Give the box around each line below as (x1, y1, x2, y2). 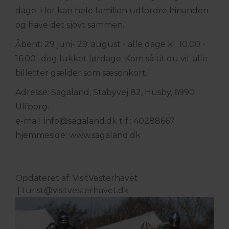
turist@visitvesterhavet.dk (22, 186, 129, 195)
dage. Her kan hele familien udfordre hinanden (15, 6, 209, 15)
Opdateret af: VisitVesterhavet (15, 173, 138, 183)
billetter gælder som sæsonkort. (15, 68, 147, 78)
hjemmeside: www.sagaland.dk (15, 130, 141, 140)
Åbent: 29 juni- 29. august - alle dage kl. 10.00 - (15, 39, 205, 49)
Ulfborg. (15, 102, 49, 111)
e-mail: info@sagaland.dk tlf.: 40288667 (15, 116, 175, 126)
